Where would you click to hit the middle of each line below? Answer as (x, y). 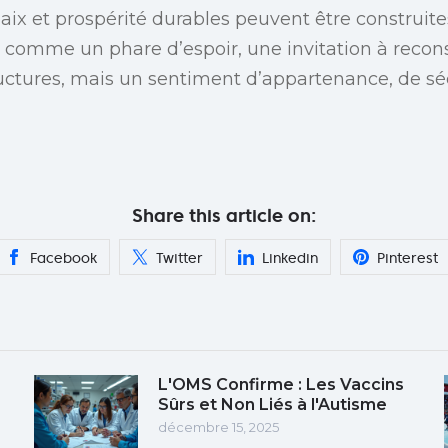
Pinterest (407, 257)
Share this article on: (224, 215)
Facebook (63, 257)
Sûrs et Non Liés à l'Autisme (272, 404)
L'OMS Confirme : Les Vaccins (281, 384)
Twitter (179, 257)
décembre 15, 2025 (218, 426)
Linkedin (290, 257)
